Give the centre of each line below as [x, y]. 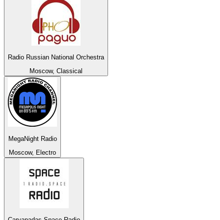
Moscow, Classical [56, 71]
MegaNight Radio [32, 138]
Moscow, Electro [32, 153]
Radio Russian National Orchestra [56, 57]
